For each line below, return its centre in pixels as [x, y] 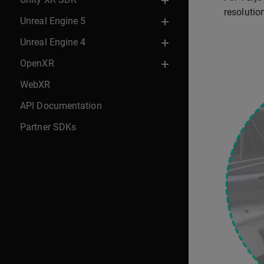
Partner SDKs [48, 127]
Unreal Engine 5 [53, 21]
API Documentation [61, 105]
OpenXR [37, 63]
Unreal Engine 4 [53, 42]
